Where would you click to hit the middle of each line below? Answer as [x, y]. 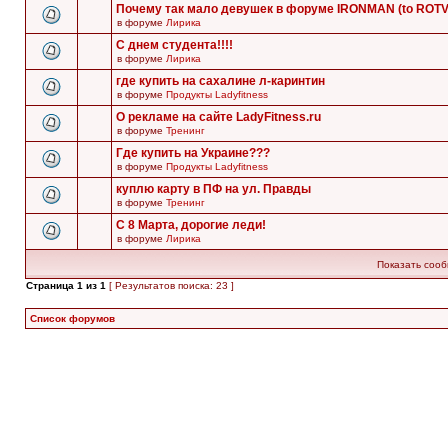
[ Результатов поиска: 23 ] [170, 285]
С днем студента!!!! [174, 45]
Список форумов [72, 318]
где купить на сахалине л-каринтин [220, 81]
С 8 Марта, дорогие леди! [191, 225]
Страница [51, 285]
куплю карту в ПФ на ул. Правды [213, 189]
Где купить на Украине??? [193, 153]
